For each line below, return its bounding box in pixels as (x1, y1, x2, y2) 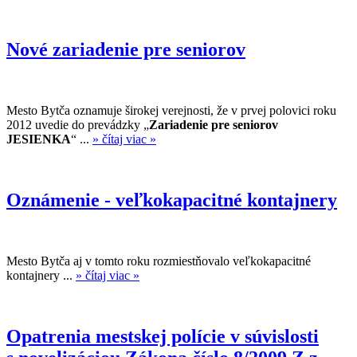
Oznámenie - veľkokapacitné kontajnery (6, 190, 337, 211)
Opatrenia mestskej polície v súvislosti (6, 326, 319, 347)
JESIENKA (6, 132, 71, 147)
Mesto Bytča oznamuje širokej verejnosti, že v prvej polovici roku (6, 104, 336, 118)
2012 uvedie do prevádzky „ (6, 118, 149, 132)
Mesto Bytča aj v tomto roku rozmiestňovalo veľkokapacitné (6, 254, 311, 269)
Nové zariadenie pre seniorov (6, 39, 245, 61)
